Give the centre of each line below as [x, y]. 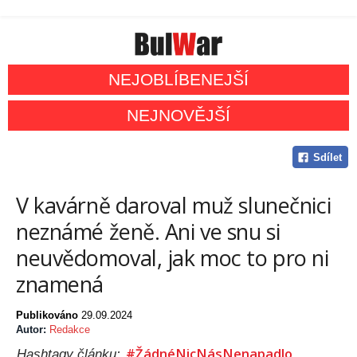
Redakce [70, 330]
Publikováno [49, 316]
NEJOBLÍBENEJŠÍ [178, 80]
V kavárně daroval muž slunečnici [174, 206]
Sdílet [327, 158]
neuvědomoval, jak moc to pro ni [173, 258]
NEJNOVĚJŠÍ [178, 116]
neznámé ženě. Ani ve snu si [148, 232]
